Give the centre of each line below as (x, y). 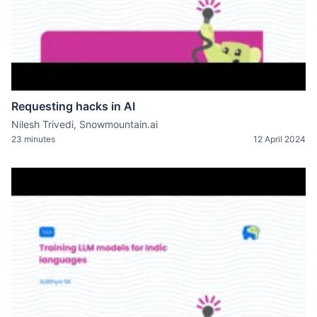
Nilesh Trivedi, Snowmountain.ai (85, 124)
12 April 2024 (279, 139)
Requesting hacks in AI (73, 106)
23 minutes (33, 139)
